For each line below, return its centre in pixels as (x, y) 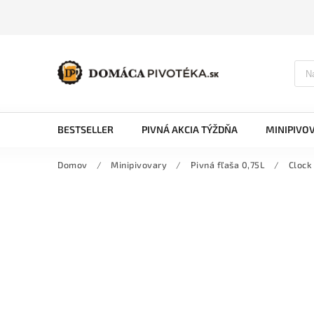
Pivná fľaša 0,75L (227, 165)
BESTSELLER (86, 129)
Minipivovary (139, 165)
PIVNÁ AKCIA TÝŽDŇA (190, 129)
